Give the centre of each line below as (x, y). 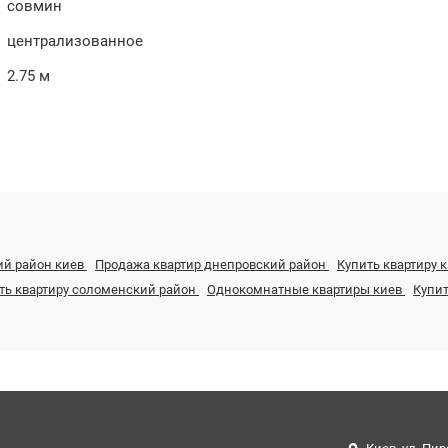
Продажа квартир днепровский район (212, 264)
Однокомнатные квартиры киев (306, 289)
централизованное (75, 41)
